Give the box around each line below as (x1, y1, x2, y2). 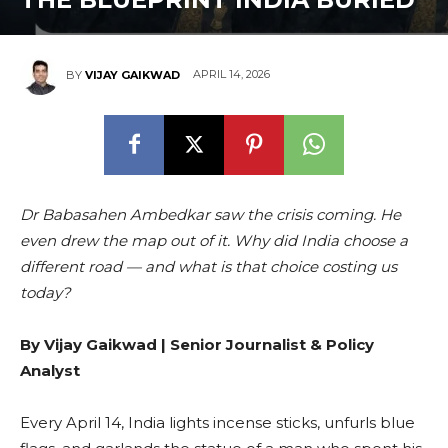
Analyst (20, 360, 80, 380)
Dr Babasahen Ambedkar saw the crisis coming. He (20, 204, 401, 224)
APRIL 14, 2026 (193, 67, 270, 82)
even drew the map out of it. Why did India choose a (20, 230, 408, 250)
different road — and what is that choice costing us (20, 256, 397, 276)
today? (20, 282, 71, 302)
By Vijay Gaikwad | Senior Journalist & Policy (20, 334, 374, 354)
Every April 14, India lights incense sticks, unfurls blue (20, 412, 415, 432)
